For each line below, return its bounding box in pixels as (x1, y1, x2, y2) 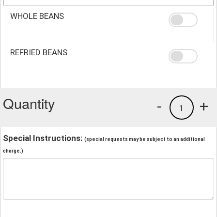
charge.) (3, 148, 23, 154)
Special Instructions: (3, 133, 84, 143)
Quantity (3, 93, 55, 113)
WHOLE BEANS (10, 11, 64, 21)
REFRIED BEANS (10, 47, 67, 57)
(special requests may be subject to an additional (84, 136, 205, 142)
